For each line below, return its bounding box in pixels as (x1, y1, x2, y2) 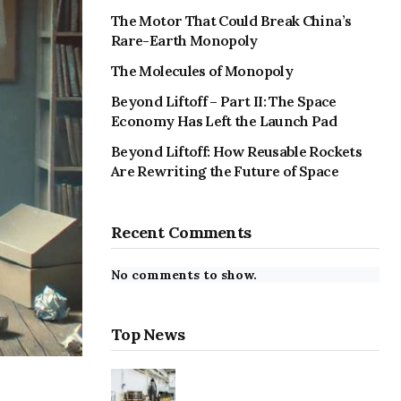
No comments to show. (111, 267, 257, 284)
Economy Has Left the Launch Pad (111, 112, 337, 131)
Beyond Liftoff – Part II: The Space (111, 92, 337, 111)
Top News (111, 324, 185, 346)
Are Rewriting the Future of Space (111, 162, 338, 181)
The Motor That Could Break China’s (111, 12, 352, 30)
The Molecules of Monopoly (111, 62, 293, 81)
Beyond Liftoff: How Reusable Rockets (111, 142, 362, 161)
